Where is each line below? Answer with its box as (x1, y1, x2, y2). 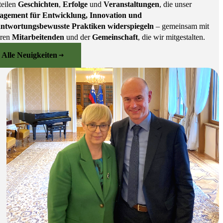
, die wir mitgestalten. (138, 33, 205, 41)
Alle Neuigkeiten (1, 51, 57, 59)
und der (66, 33, 92, 41)
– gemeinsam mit (154, 22, 209, 30)
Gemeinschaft (92, 33, 138, 41)
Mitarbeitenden (12, 33, 66, 41)
